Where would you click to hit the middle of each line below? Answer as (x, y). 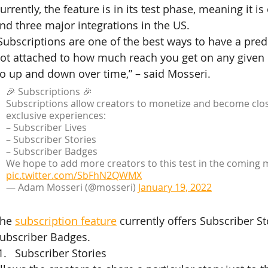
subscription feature (66, 221)
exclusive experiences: (56, 115)
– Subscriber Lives (47, 127)
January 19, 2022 (175, 187)
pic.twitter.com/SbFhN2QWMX (74, 175)
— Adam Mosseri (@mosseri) (72, 187)
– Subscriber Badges (52, 151)
